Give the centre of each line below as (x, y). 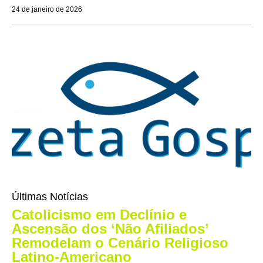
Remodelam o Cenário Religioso (120, 243)
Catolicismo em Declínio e (99, 215)
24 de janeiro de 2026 (47, 10)
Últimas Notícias (50, 197)
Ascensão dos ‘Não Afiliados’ (110, 229)
